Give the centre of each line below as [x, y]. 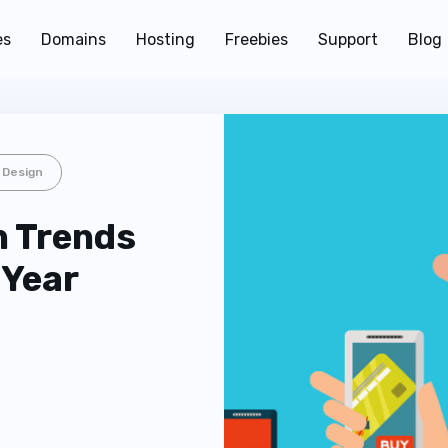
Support [348, 39]
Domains [73, 39]
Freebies [256, 39]
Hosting [165, 39]
